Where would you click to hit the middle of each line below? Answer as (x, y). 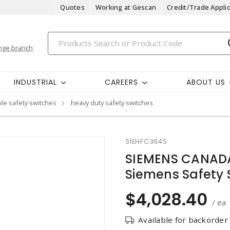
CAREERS (122, 82)
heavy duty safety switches (112, 103)
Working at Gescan (126, 7)
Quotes (72, 7)
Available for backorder (183, 220)
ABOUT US (206, 82)
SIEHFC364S (146, 141)
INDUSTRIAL (35, 82)
